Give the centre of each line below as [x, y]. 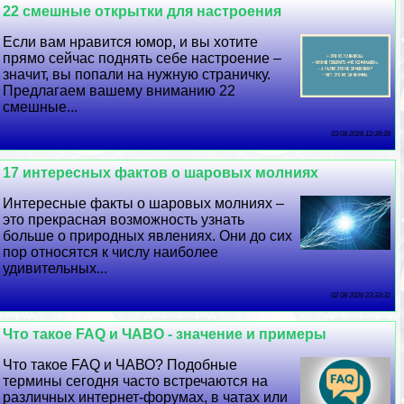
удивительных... [55, 269]
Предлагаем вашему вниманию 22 [119, 91]
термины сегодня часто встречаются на [136, 381]
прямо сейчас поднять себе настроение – [142, 59]
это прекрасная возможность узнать [124, 220]
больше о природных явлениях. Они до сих [148, 236]
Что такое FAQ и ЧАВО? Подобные [120, 365]
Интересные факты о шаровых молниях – [144, 204]
